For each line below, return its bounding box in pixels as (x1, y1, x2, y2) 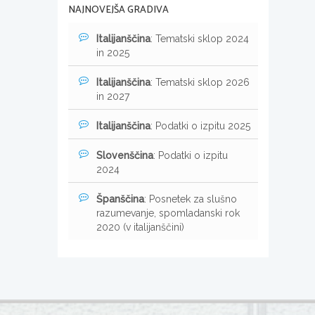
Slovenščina (96, 149, 153, 161)
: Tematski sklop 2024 (150, 32, 249, 44)
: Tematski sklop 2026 (150, 76, 250, 88)
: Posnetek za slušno (144, 193, 237, 205)
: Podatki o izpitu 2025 (150, 120, 250, 131)
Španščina (96, 193, 144, 205)
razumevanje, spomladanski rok (96, 207, 240, 219)
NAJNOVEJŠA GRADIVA (68, 1, 169, 18)
